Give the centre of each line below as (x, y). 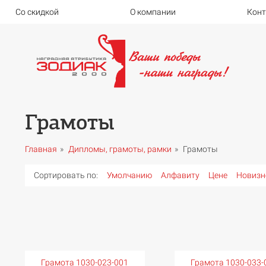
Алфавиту (180, 175)
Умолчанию (129, 175)
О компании (153, 12)
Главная (41, 149)
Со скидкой (37, 12)
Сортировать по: (66, 175)
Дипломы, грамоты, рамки (120, 149)
